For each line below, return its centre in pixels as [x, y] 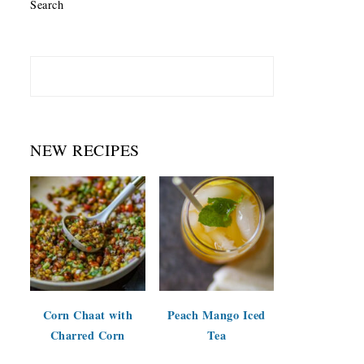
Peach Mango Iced [216, 315]
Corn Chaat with [87, 315]
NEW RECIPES [85, 149]
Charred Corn [87, 336]
